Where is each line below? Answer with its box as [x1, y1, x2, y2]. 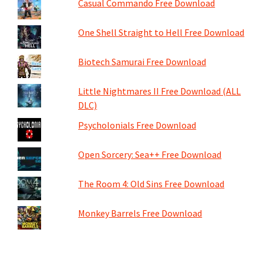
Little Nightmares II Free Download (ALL [78, 85, 241, 97]
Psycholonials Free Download [78, 119, 197, 131]
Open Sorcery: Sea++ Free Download [78, 148, 222, 160]
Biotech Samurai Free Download [78, 55, 207, 68]
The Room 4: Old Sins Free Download [78, 177, 225, 190]
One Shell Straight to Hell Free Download [78, 26, 245, 38]
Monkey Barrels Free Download [78, 207, 203, 219]
